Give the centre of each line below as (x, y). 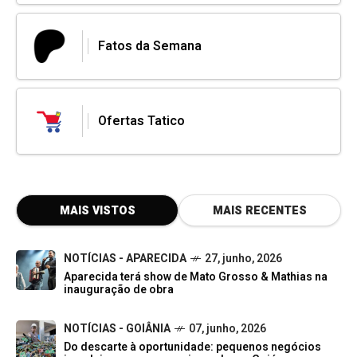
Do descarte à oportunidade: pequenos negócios (192, 347)
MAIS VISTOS (97, 210)
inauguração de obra (119, 289)
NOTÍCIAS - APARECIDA (125, 258)
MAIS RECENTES (260, 210)
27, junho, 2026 (243, 258)
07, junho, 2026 (228, 328)
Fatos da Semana (150, 46)
